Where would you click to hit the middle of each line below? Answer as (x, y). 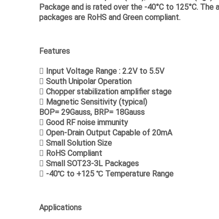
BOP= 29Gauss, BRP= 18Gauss (92, 112)
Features (55, 51)
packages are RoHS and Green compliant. (110, 17)
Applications (60, 207)
